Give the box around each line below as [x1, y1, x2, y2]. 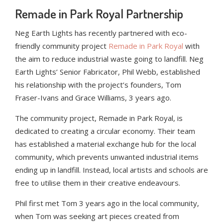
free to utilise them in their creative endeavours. [15, 178, 180, 188]
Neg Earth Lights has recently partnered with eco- [15, 28, 187, 38]
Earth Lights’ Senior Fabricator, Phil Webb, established [15, 67, 200, 77]
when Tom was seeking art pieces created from [15, 211, 179, 221]
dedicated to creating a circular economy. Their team [15, 126, 195, 136]
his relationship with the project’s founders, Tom [15, 80, 181, 90]
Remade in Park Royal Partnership [15, 5, 183, 21]
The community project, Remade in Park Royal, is [15, 113, 183, 123]
